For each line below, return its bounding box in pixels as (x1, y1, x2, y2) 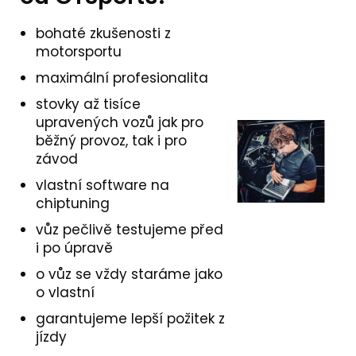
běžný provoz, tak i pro (36, 130, 187, 150)
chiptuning (36, 193, 110, 213)
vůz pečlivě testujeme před (36, 219, 223, 239)
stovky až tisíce (36, 94, 141, 114)
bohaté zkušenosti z (36, 23, 171, 43)
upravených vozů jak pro (36, 112, 203, 132)
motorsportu (36, 41, 126, 61)
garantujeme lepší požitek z (36, 308, 225, 328)
